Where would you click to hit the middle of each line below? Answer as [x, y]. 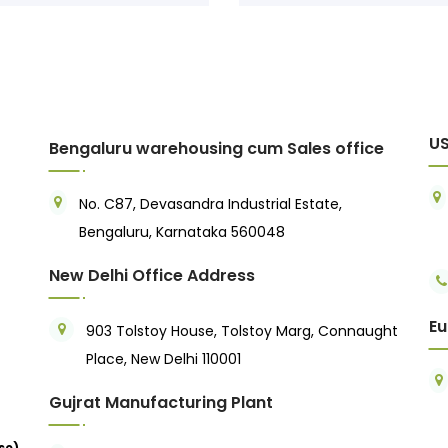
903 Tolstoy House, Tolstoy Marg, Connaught [242, 330]
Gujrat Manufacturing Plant [161, 402]
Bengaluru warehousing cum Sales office [216, 148]
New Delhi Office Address [152, 275]
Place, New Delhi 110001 [163, 358]
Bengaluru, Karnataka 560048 [181, 231]
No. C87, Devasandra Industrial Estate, [210, 203]
